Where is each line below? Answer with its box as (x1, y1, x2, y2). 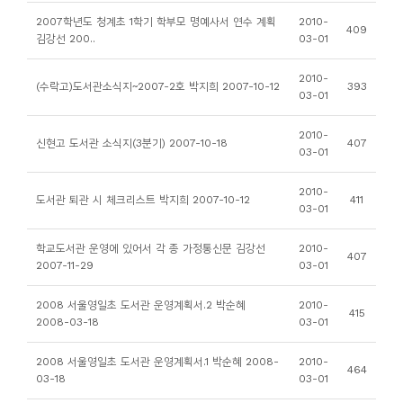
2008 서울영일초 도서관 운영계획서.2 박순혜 (36, 299, 246, 311)
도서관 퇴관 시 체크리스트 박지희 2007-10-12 (36, 193, 250, 206)
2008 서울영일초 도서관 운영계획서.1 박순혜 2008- (36, 355, 279, 368)
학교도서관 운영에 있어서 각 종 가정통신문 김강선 (36, 242, 265, 255)
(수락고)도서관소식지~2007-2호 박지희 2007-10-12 (36, 80, 280, 93)
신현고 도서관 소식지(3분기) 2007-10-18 (36, 137, 228, 149)
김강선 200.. (36, 32, 95, 45)
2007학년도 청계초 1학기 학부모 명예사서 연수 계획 (36, 15, 276, 28)
